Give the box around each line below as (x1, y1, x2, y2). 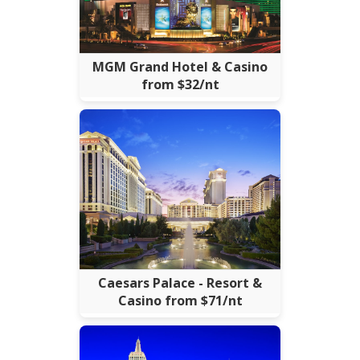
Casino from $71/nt (117, 292, 243, 310)
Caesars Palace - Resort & (98, 274, 262, 292)
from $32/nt (141, 76, 219, 94)
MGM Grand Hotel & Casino (92, 58, 268, 76)
